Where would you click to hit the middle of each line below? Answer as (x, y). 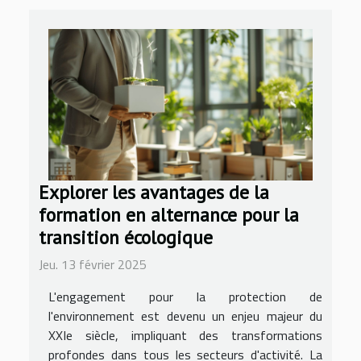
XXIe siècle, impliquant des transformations (185, 335)
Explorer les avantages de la (154, 191)
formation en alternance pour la (169, 214)
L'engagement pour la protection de (185, 296)
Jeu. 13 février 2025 (93, 264)
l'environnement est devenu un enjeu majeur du (185, 315)
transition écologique (126, 237)
